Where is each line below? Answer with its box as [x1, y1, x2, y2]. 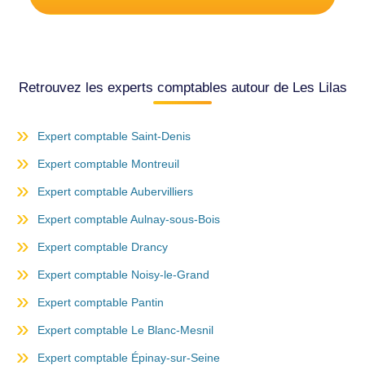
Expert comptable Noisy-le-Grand [37, 268, 209, 282]
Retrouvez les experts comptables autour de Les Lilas [18, 80, 347, 96]
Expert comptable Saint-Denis [37, 130, 191, 143]
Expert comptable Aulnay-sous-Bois [37, 213, 220, 226]
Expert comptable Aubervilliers [37, 185, 193, 199]
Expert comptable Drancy [37, 240, 168, 254]
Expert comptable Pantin [37, 296, 164, 310]
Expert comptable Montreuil [37, 157, 179, 171]
